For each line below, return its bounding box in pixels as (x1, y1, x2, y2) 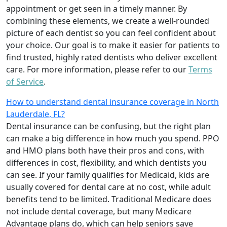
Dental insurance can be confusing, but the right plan (6, 120, 211, 132)
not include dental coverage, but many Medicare (6, 205, 192, 217)
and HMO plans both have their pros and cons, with (6, 144, 204, 156)
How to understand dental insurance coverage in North (6, 96, 219, 107)
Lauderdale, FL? (6, 108, 65, 120)
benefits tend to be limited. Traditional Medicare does (6, 193, 211, 205)
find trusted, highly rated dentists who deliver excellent (6, 51, 217, 63)
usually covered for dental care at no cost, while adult (6, 181, 211, 193)
